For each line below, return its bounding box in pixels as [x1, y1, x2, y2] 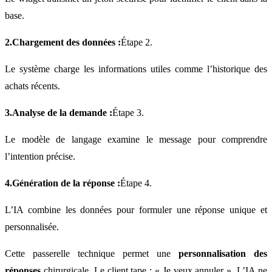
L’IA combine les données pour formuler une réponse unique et [5, 205, 267, 216]
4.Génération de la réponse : [5, 178, 120, 189]
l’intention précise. [5, 151, 75, 162]
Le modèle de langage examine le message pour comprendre [5, 134, 267, 145]
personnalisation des [178, 248, 267, 259]
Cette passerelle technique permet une [5, 248, 178, 259]
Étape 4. [120, 178, 152, 189]
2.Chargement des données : [5, 37, 121, 48]
